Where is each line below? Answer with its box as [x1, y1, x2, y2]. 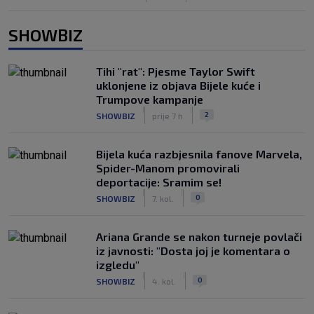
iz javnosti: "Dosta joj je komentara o [96, 244, 290, 257]
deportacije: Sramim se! [96, 175, 221, 189]
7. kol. [152, 193, 174, 203]
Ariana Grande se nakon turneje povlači [96, 230, 302, 243]
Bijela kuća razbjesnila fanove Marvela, [96, 147, 302, 161]
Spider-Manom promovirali [96, 161, 240, 175]
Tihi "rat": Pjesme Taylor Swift [96, 64, 255, 78]
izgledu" [96, 258, 139, 271]
